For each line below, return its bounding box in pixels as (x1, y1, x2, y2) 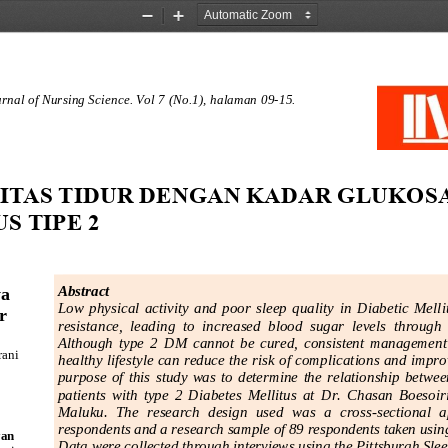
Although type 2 (57, 333, 161, 351)
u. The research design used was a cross (95, 402, 372, 420)
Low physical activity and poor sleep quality (57, 299, 334, 317)
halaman (209, 91, 257, 107)
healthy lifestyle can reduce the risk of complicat (57, 350, 354, 368)
